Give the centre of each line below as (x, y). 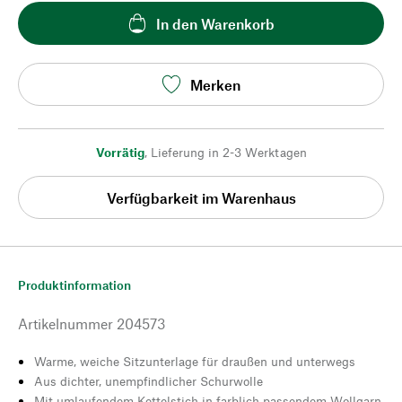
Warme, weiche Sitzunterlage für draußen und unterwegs (195, 361)
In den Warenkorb (215, 23)
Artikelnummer (66, 323)
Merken (215, 84)
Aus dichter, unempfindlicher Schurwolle (149, 381)
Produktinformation (74, 285)
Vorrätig (120, 152)
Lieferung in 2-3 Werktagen (228, 152)
